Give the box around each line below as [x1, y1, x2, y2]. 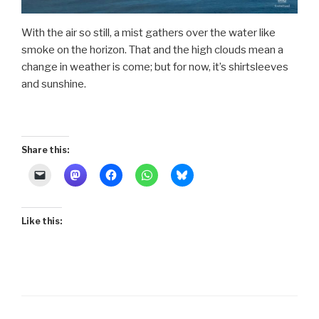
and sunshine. [21, 77, 86, 90]
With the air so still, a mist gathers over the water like [21, 26, 276, 39]
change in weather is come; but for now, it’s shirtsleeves [21, 60, 288, 73]
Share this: [21, 145, 69, 156]
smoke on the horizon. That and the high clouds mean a [21, 43, 283, 56]
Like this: [21, 216, 62, 227]
